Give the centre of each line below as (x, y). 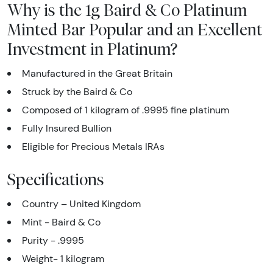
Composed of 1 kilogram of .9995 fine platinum (126, 110)
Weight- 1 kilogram (63, 259)
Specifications (56, 179)
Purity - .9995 (53, 241)
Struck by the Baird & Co (77, 92)
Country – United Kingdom (81, 204)
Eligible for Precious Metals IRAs (93, 147)
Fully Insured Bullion (67, 129)
